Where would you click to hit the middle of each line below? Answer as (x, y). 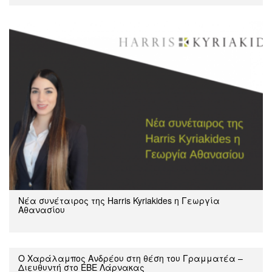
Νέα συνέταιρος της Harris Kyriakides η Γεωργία (119, 200)
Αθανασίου (42, 209)
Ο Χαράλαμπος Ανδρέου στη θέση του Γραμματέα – (131, 258)
